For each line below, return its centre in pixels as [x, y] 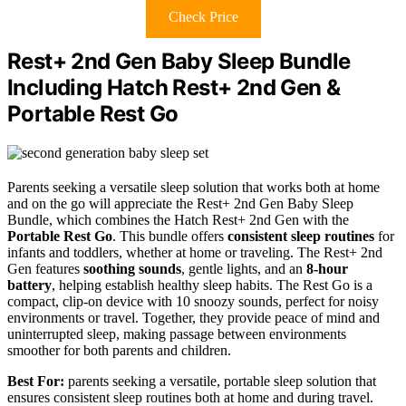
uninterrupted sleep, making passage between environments [177, 334]
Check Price [203, 17]
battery [29, 285]
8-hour [327, 269]
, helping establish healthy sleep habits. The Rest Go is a [212, 285]
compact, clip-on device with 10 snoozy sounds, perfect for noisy [193, 302]
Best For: [36, 382]
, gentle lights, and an [244, 269]
